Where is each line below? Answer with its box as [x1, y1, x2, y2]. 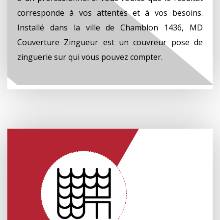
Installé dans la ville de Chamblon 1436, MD [17, 22, 203, 33]
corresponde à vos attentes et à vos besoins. [17, 7, 203, 18]
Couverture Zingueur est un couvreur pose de [17, 36, 203, 48]
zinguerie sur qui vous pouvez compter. [17, 51, 163, 62]
